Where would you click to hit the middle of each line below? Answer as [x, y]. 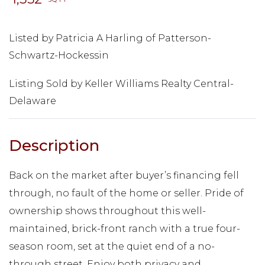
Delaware [33, 101]
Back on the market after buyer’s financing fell [124, 175]
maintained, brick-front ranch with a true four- [125, 228]
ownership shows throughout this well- [107, 211]
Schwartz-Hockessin [59, 55]
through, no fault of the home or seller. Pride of [126, 193]
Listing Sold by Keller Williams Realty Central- [121, 83]
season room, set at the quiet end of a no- [112, 246]
